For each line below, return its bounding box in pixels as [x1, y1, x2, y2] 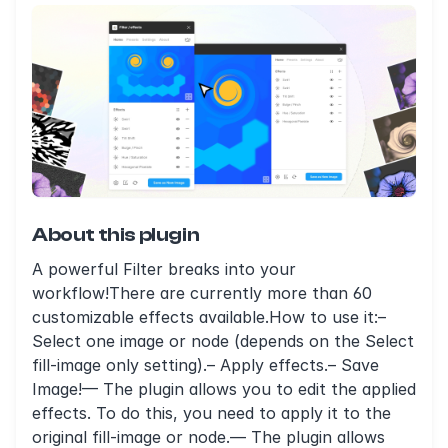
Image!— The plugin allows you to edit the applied [32, 379, 416, 399]
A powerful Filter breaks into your [32, 259, 296, 279]
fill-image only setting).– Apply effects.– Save [32, 355, 379, 375]
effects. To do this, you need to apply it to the [32, 403, 391, 423]
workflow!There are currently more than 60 [32, 283, 372, 303]
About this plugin [32, 223, 200, 246]
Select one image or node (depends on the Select [32, 331, 414, 351]
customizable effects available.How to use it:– [32, 307, 386, 327]
